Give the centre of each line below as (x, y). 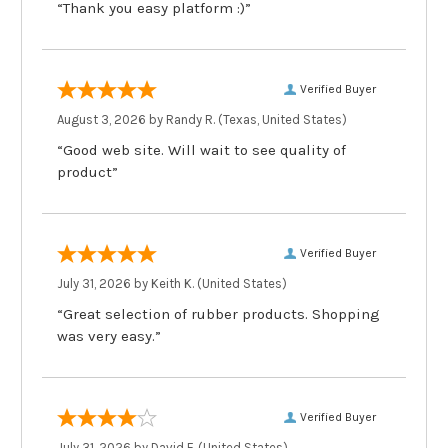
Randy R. (190, 119)
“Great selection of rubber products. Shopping (218, 313)
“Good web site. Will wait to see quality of (201, 149)
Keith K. (172, 283)
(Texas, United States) (281, 119)
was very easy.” (109, 335)
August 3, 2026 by (111, 119)
